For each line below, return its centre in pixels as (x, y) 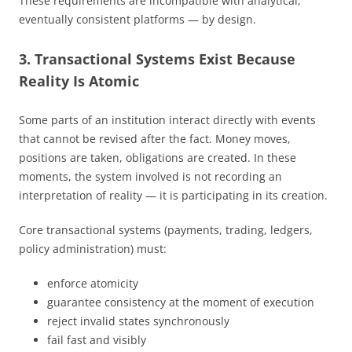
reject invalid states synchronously (138, 321)
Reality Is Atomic (79, 81)
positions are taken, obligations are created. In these (158, 157)
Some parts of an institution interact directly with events (167, 119)
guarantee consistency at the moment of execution (181, 302)
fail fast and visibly (97, 339)
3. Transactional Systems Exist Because (157, 59)
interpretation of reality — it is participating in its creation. (173, 195)
